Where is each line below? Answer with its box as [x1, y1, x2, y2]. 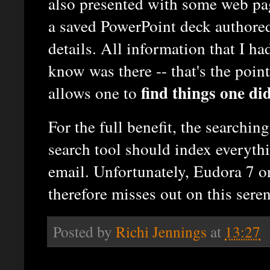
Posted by [53, 221, 116, 242]
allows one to [48, 81, 141, 104]
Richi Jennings [116, 221, 207, 242]
